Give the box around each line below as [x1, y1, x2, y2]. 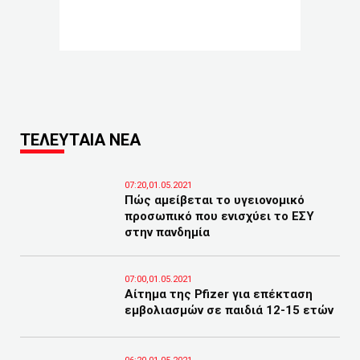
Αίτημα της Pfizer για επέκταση [125, 287, 313, 301]
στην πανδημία [125, 225, 210, 239]
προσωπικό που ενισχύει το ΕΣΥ [125, 209, 314, 223]
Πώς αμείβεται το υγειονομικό [125, 193, 305, 207]
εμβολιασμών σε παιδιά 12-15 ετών [125, 303, 333, 317]
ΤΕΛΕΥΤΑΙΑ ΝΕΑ [20, 130, 141, 149]
